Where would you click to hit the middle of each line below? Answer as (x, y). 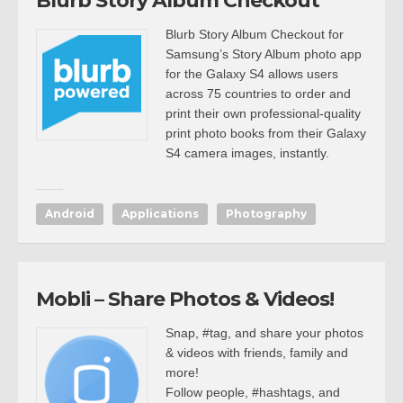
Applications (160, 214)
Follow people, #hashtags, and (253, 392)
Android (70, 214)
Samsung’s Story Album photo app (264, 54)
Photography (266, 214)
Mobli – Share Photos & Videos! (185, 299)
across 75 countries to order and (258, 94)
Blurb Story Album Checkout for (255, 34)
